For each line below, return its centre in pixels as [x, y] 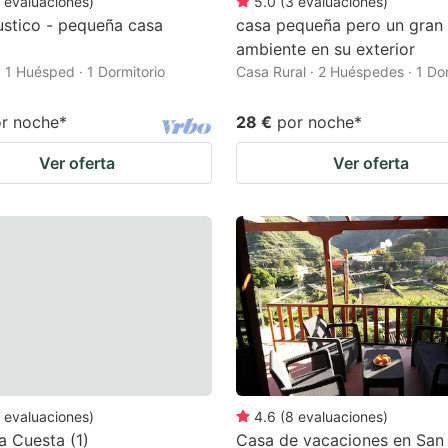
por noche [315, 121]
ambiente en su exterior [325, 48]
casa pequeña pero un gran [339, 24]
